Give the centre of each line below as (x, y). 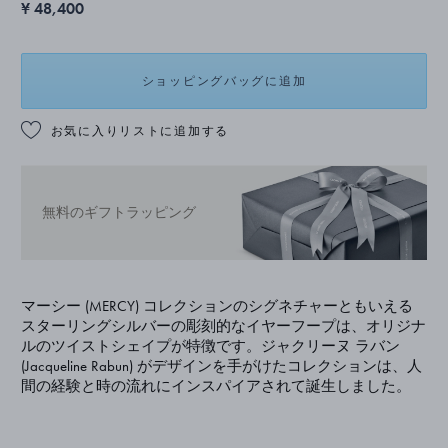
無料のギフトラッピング (118, 212)
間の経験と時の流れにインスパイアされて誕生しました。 (215, 385)
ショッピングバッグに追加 (224, 81)
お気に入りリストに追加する (139, 131)
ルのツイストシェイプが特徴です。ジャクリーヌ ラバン (210, 345)
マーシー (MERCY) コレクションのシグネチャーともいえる (216, 305)
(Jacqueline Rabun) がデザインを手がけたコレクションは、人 (221, 365)
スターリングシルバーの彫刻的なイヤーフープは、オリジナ (223, 325)
